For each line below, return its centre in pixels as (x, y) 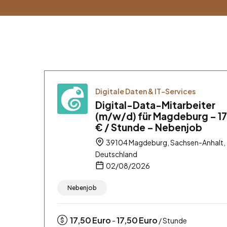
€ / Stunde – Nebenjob (149, 127)
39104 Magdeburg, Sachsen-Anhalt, (165, 142)
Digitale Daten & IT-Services (145, 91)
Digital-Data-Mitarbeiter (155, 105)
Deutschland (116, 154)
